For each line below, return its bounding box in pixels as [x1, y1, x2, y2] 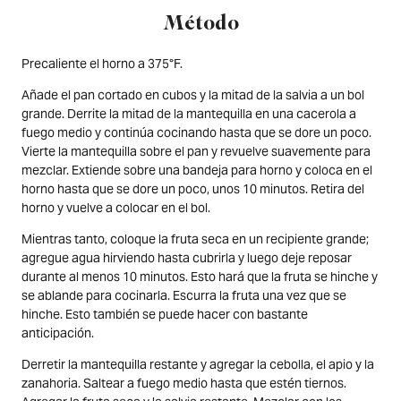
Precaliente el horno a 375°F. [21, 55, 185, 73]
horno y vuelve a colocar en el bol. [21, 200, 213, 217]
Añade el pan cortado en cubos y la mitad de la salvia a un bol [21, 87, 364, 104]
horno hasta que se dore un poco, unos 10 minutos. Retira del [21, 181, 364, 198]
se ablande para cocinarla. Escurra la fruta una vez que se [21, 287, 346, 304]
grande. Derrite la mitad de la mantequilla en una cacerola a [21, 106, 356, 123]
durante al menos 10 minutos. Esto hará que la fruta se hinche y [21, 269, 378, 286]
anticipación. [21, 325, 97, 342]
